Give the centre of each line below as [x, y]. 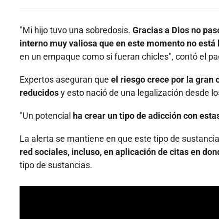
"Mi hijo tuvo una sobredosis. [76, 30]
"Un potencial [46, 116]
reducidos [39, 93]
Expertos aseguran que [65, 80]
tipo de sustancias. [56, 165]
